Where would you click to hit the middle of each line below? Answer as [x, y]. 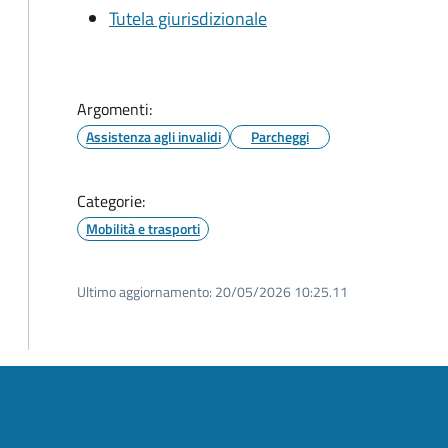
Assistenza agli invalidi [153, 136]
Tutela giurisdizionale [188, 18]
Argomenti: [114, 109]
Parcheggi [280, 136]
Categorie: [111, 201]
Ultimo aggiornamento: [144, 291]
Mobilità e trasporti [143, 228]
